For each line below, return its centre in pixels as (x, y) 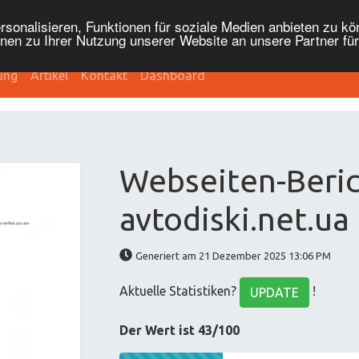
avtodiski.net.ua (235, 219)
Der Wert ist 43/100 (180, 330)
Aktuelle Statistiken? (180, 291)
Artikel (49, 75)
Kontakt (104, 75)
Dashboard (173, 75)
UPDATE (275, 292)
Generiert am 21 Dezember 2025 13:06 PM (234, 256)
